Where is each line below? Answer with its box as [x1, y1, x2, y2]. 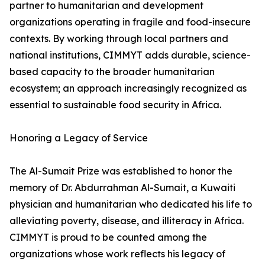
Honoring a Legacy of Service [9, 132, 148, 144]
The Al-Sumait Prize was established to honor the [9, 165, 232, 177]
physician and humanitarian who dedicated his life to [9, 198, 252, 211]
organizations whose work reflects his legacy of [9, 248, 225, 260]
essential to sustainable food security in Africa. [9, 99, 221, 111]
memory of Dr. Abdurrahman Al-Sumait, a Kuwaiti [9, 182, 235, 194]
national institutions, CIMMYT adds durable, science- [9, 49, 251, 62]
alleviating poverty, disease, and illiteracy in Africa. [9, 215, 244, 227]
